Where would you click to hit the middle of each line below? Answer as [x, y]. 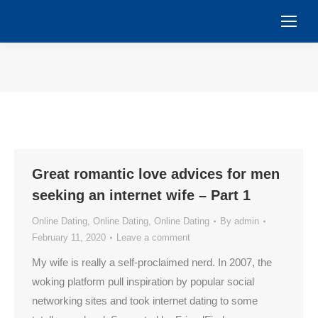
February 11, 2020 [69, 237]
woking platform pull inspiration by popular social [143, 281]
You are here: [190, 79]
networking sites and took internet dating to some [145, 301]
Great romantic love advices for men [156, 174]
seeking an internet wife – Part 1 [141, 195]
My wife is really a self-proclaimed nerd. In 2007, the [152, 262]
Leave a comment [153, 237]
